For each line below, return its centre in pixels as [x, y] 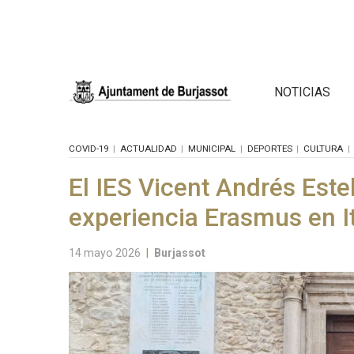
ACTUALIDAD [148, 148]
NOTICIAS [302, 92]
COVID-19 [88, 148]
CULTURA [323, 148]
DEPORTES [269, 148]
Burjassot [180, 252]
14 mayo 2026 [105, 252]
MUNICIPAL [212, 148]
